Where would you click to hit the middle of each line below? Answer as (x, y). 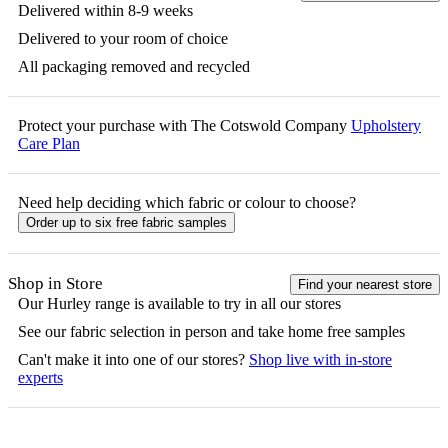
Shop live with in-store (320, 359)
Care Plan (49, 143)
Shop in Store (55, 283)
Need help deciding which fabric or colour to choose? (187, 202)
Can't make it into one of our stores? (131, 359)
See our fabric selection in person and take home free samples (211, 331)
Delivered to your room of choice (123, 38)
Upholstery (386, 125)
